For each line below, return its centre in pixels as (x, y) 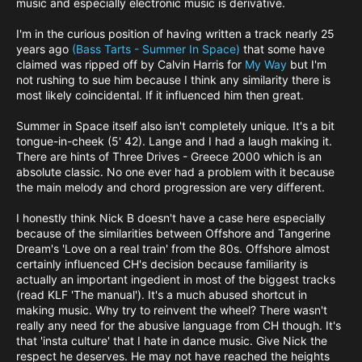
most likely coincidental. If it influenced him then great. (160, 95)
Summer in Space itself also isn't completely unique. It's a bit (175, 126)
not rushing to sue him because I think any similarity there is (173, 80)
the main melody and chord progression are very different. (170, 187)
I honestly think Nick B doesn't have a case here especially (171, 218)
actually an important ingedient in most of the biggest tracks (176, 280)
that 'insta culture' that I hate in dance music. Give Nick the (172, 341)
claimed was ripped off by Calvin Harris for (130, 65)
